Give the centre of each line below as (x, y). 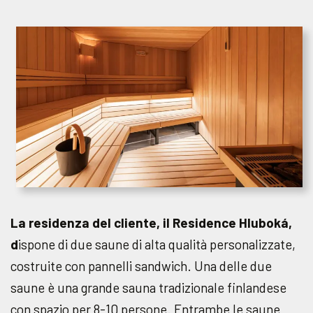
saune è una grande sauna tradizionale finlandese (148, 288)
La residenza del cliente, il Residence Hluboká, (151, 223)
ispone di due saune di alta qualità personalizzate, (157, 245)
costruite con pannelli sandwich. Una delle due (141, 266)
